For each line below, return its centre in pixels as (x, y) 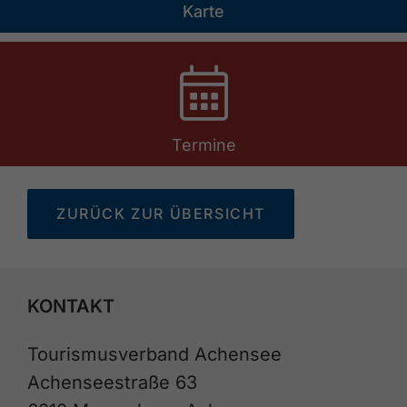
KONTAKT (71, 307)
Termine (203, 144)
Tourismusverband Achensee (154, 355)
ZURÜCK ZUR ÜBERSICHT (161, 213)
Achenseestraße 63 (112, 383)
